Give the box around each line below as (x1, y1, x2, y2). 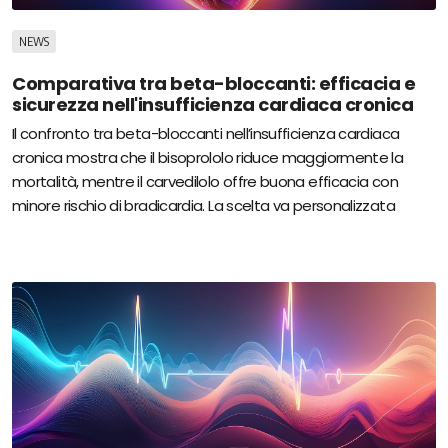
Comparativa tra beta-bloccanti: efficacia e (12, 71, 416, 97)
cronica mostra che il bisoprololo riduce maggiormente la (12, 147, 404, 169)
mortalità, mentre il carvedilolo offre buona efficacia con (12, 171, 398, 193)
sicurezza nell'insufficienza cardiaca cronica (12, 92, 414, 118)
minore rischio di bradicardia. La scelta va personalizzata (12, 195, 395, 217)
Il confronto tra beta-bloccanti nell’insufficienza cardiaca (12, 123, 400, 145)
